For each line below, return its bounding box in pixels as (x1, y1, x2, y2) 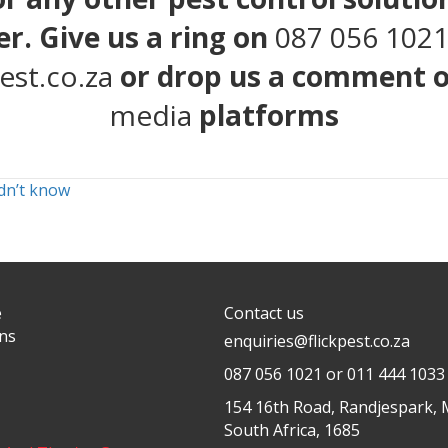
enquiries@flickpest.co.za (223, 329, 410, 352)
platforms (191, 95, 339, 134)
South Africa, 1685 (223, 418, 360, 441)
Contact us (223, 301, 304, 324)
